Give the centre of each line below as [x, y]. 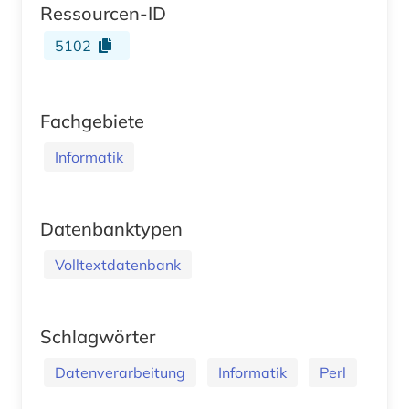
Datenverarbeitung [120, 372]
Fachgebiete [92, 121]
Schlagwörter [98, 336]
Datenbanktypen [111, 228]
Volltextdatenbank [118, 264]
